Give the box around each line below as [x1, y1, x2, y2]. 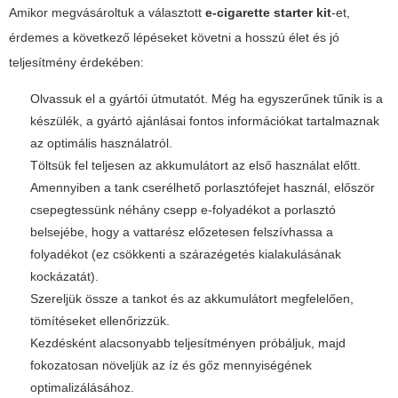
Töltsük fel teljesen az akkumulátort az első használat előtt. [30, 158, 361, 173]
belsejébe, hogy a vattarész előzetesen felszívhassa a [30, 225, 333, 240]
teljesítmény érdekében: [9, 55, 144, 70]
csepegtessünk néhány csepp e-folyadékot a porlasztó [30, 203, 336, 218]
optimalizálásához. [30, 380, 134, 395]
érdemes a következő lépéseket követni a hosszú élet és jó [9, 30, 339, 45]
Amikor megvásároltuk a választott [9, 5, 205, 20]
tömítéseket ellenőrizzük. [30, 314, 170, 329]
